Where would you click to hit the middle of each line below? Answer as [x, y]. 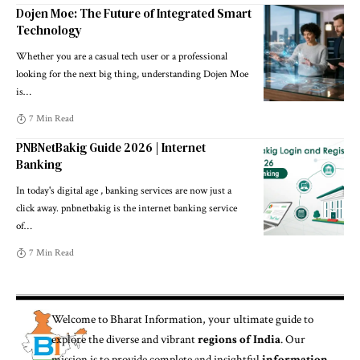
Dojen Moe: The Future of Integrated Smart [134, 13]
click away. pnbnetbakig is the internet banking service [127, 208]
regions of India [239, 339]
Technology [49, 30]
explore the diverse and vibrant [125, 339]
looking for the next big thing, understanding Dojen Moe [132, 74]
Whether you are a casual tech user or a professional [122, 56]
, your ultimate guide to [258, 319]
